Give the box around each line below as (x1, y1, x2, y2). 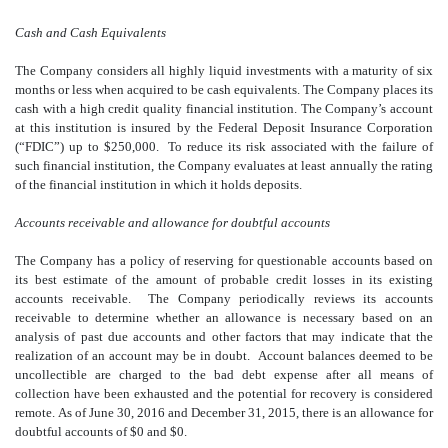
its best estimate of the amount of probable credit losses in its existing (15, 271, 433, 287)
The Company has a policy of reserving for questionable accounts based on (15, 252, 433, 268)
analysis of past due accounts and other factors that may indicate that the (15, 328, 433, 344)
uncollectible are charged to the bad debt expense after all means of (15, 366, 433, 382)
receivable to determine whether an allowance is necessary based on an (15, 309, 433, 325)
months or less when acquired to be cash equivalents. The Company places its (15, 81, 433, 97)
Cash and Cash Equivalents (15, 24, 166, 40)
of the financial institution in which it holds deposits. (15, 176, 302, 192)
